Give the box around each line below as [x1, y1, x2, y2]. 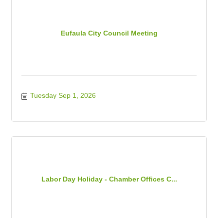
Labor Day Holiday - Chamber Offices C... [41, 175, 177, 183]
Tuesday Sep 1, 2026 [30, 91, 96, 99]
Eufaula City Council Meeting [60, 29, 158, 37]
